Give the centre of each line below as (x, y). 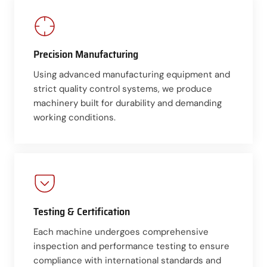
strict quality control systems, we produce (123, 89)
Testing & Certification (82, 211)
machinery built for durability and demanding (128, 103)
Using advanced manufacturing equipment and (132, 74)
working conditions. (74, 117)
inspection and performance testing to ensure (131, 246)
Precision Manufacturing (86, 54)
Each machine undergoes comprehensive (121, 232)
